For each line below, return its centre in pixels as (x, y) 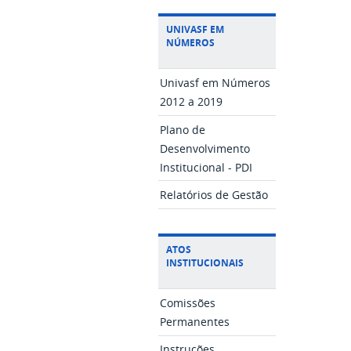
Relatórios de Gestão (214, 195)
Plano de (183, 130)
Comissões (188, 303)
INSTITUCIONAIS (205, 263)
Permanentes (195, 322)
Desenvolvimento (205, 148)
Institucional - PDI (206, 167)
